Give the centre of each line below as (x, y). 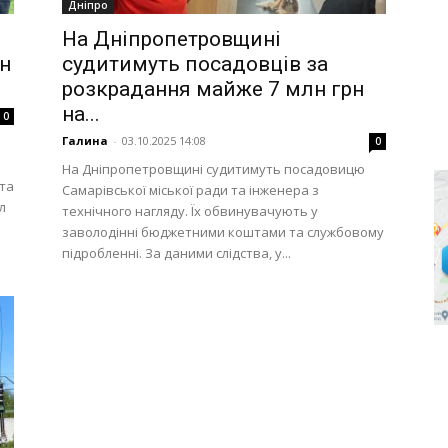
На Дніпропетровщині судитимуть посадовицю (213, 169)
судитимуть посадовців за (195, 64)
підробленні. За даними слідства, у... (176, 253)
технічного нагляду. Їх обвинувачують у (190, 211)
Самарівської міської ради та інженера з (190, 190)
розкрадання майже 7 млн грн (213, 89)
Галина (85, 140)
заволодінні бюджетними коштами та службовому (223, 232)
